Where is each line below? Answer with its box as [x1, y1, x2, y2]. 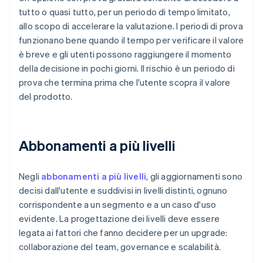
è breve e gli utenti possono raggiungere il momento [19, 48, 232, 60]
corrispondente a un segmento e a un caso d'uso [19, 198, 217, 211]
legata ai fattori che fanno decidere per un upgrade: [19, 227, 228, 239]
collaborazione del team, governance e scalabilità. [19, 241, 221, 253]
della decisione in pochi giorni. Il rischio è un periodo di [19, 62, 235, 75]
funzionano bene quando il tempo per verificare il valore [19, 34, 244, 46]
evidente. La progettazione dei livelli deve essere [19, 213, 220, 225]
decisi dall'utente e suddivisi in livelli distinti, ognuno [19, 184, 228, 197]
